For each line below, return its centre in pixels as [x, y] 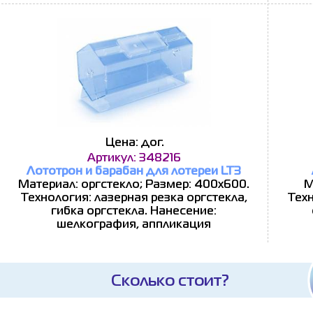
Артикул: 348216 [134, 159]
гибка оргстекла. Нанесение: [134, 212]
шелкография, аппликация [134, 225]
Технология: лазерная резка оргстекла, [134, 198]
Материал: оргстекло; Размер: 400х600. [134, 185]
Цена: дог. [135, 143]
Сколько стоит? [170, 282]
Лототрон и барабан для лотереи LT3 [134, 172]
